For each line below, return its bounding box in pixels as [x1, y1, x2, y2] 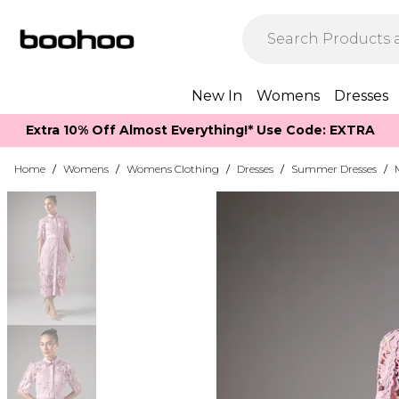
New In [191, 87, 242, 104]
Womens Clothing [126, 162, 219, 175]
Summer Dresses [291, 162, 377, 175]
